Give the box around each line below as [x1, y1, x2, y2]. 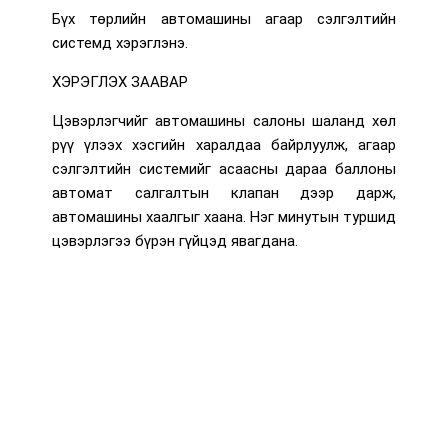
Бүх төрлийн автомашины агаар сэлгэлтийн [52, 9, 396, 28]
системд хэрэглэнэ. [52, 33, 188, 52]
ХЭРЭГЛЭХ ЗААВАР [52, 72, 188, 91]
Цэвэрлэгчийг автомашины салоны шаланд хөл [52, 111, 396, 130]
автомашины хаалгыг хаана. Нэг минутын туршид [52, 207, 396, 226]
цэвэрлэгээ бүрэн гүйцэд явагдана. [52, 231, 298, 250]
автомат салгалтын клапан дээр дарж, [52, 183, 396, 202]
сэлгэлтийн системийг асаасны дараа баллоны [52, 159, 396, 178]
